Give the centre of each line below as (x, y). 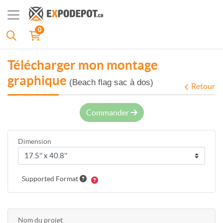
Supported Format (51, 179)
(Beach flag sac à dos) (111, 83)
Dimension (35, 141)
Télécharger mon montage (83, 65)
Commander (108, 112)
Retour (203, 86)
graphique (38, 81)
